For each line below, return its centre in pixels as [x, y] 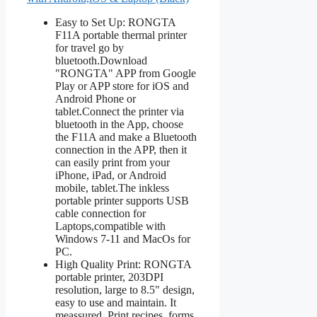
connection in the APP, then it [121, 149]
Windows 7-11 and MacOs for [123, 238]
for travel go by [90, 47]
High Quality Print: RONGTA [123, 264]
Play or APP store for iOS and [122, 86]
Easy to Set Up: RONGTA [115, 22]
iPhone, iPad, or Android [111, 175]
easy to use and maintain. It [116, 302]
